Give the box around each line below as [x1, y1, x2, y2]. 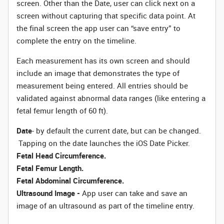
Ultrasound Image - [16, 188, 82, 198]
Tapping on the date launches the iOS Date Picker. [16, 138, 190, 148]
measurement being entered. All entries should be [16, 80, 188, 90]
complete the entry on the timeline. [16, 35, 136, 45]
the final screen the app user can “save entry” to [16, 23, 180, 33]
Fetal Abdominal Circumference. [16, 175, 124, 185]
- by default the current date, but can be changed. [32, 125, 201, 135]
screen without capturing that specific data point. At [16, 10, 195, 20]
